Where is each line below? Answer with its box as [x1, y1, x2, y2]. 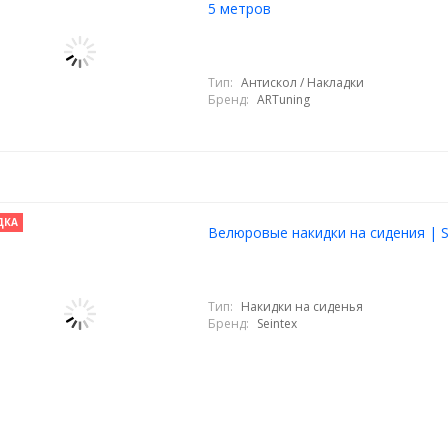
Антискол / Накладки [240, 73, 364, 91]
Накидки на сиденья [240, 297, 363, 315]
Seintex [256, 314, 297, 332]
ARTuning [256, 90, 310, 108]
